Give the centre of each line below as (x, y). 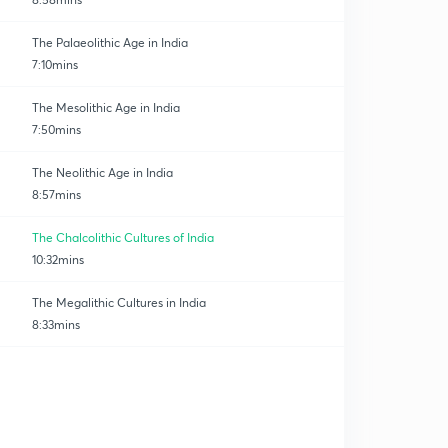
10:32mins (58, 259)
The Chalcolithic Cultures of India (123, 237)
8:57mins (56, 194)
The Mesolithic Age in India (106, 107)
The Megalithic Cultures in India (119, 302)
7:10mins (55, 64)
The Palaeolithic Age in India (110, 42)
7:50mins (56, 129)
